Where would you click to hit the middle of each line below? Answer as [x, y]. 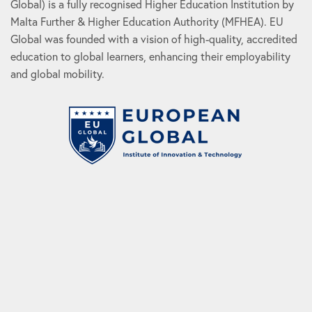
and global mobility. [58, 74]
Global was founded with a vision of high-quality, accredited [154, 39]
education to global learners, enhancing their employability [151, 56]
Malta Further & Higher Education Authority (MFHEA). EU [147, 22]
